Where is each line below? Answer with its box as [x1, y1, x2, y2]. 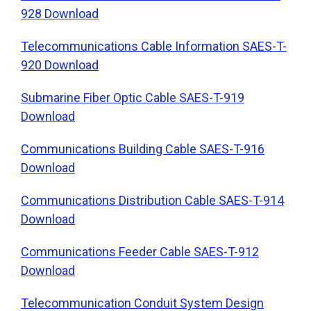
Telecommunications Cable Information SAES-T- [21, 38, 287, 53]
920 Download [21, 57, 99, 72]
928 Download [21, 6, 99, 21]
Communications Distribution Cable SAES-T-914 [21, 192, 284, 208]
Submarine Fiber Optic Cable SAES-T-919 [21, 90, 244, 105]
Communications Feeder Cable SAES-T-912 [21, 244, 259, 259]
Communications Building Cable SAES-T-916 [21, 141, 264, 156]
